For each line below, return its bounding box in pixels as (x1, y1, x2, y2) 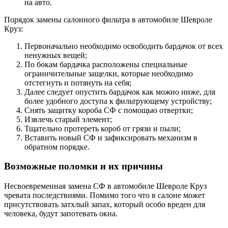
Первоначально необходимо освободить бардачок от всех (24, 41, 223, 50)
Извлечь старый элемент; (24, 115, 112, 124)
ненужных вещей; (24, 50, 87, 60)
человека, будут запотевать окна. (4, 209, 118, 218)
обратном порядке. (24, 142, 90, 151)
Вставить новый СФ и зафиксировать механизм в (24, 133, 197, 142)
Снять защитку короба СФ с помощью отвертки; (24, 105, 193, 115)
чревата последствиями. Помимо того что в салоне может (4, 191, 205, 200)
